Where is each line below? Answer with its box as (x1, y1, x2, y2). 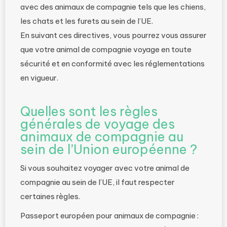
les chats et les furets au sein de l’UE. (20, 16, 153, 26)
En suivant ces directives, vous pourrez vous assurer (20, 30, 207, 40)
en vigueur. (20, 73, 58, 83)
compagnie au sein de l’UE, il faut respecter (20, 177, 175, 187)
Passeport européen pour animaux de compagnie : (20, 211, 199, 220)
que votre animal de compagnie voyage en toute (20, 45, 192, 54)
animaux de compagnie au (20, 129, 183, 145)
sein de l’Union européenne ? (20, 141, 197, 158)
